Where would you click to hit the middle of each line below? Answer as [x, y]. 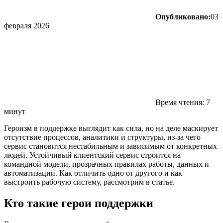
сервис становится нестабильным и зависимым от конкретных [111, 146]
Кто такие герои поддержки [79, 203]
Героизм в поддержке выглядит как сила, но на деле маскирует [111, 128]
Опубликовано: [183, 16]
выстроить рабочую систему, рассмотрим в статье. [90, 182]
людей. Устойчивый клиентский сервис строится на [92, 155]
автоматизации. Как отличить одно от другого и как [93, 173]
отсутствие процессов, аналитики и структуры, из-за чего [102, 137]
